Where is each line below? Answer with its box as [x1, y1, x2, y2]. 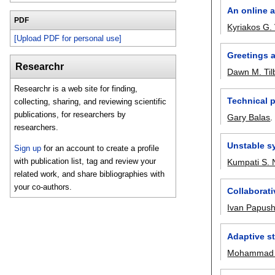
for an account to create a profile [41, 143, 160, 153]
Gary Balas [227, 112, 271, 122]
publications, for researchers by [14, 110, 126, 120]
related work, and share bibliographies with [14, 169, 165, 179]
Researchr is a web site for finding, [14, 84, 138, 94]
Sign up [14, 143, 42, 153]
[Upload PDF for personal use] [14, 33, 122, 43]
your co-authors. [14, 182, 72, 192]
